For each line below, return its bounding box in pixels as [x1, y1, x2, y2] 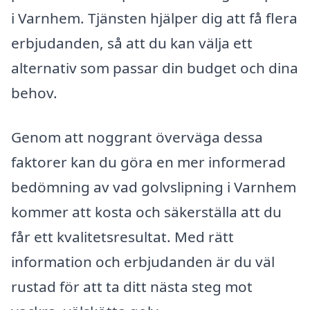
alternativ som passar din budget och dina [11, 57, 298, 77]
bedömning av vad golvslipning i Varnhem [11, 176, 296, 197]
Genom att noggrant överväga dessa [11, 127, 263, 147]
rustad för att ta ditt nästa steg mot [11, 276, 253, 296]
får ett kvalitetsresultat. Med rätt [11, 226, 234, 246]
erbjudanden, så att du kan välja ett [11, 33, 253, 53]
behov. [11, 82, 57, 102]
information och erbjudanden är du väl [11, 251, 275, 271]
